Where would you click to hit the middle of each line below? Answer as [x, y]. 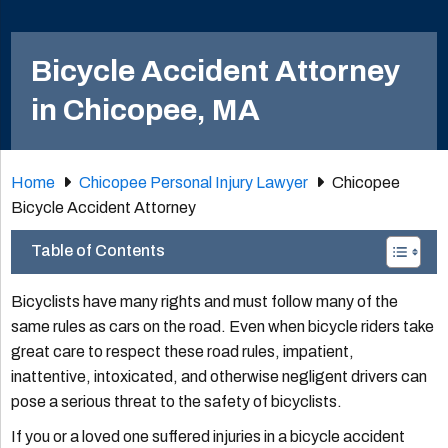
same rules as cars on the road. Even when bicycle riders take [223, 327]
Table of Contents [98, 251]
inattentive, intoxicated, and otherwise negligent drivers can [219, 377]
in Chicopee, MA [146, 110]
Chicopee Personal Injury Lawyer [194, 183]
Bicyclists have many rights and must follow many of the [205, 302]
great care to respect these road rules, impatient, [183, 352]
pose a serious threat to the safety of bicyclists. [177, 402]
